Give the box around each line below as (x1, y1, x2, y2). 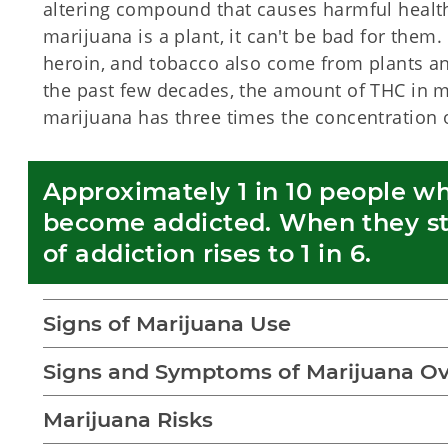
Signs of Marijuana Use (43, 311, 291, 336)
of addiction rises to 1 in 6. (43, 239, 379, 268)
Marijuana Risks (43, 407, 213, 432)
